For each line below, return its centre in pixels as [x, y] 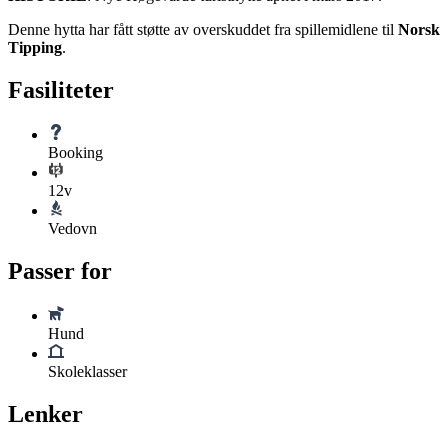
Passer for [60, 270]
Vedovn [72, 228]
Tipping [35, 48]
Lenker [45, 413]
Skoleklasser [87, 371]
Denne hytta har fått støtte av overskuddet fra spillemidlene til [203, 30]
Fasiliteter [61, 89]
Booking [75, 152]
